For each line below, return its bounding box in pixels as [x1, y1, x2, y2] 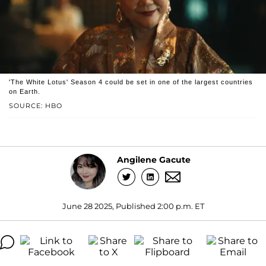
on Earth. [9, 87, 40, 95]
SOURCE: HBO [9, 101, 62, 110]
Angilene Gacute [116, 154, 191, 166]
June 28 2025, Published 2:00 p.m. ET [62, 201, 204, 211]
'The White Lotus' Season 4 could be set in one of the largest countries [9, 78, 253, 85]
